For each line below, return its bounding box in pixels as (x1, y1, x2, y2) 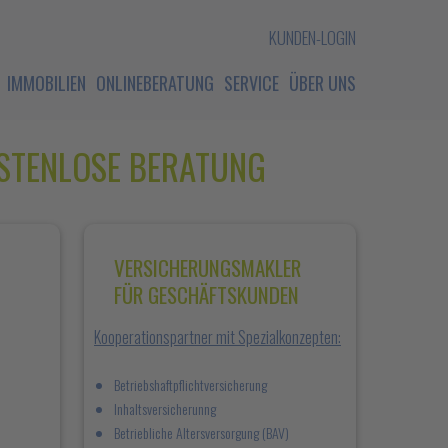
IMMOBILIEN (7, 70, 86, 96)
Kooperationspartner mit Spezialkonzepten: (94, 325, 341, 349)
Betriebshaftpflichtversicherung (114, 374, 267, 395)
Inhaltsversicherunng (114, 398, 216, 419)
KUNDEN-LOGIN (269, 25, 356, 50)
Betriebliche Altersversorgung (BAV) (114, 422, 289, 443)
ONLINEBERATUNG (96, 70, 214, 96)
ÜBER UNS (289, 70, 356, 96)
